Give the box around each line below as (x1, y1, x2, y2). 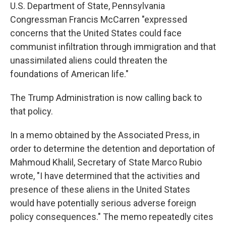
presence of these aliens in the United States (10, 184, 190, 195)
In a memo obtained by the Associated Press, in (10, 130, 200, 140)
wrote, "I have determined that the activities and (10, 171, 200, 181)
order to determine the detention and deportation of (10, 143, 215, 154)
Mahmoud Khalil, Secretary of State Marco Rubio (10, 157, 202, 167)
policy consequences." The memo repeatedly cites (10, 211, 213, 222)
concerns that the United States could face (10, 28, 182, 38)
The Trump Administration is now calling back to (10, 92, 202, 103)
